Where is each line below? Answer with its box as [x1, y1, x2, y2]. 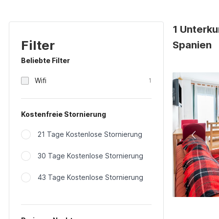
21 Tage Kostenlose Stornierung [38, 130, 142, 138]
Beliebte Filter [21, 56, 70, 65]
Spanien [173, 39, 212, 51]
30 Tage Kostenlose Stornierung [38, 152, 143, 160]
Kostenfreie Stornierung [21, 110, 106, 118]
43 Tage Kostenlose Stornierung [38, 173, 143, 181]
